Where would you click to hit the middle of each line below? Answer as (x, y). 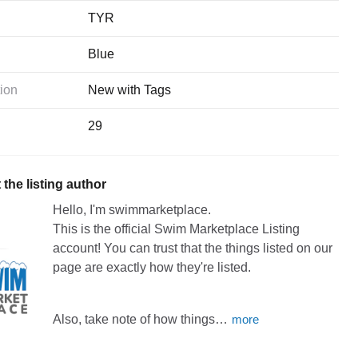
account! (76, 248)
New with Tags (130, 89)
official (132, 229)
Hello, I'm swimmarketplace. (131, 209)
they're (195, 267)
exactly (126, 267)
